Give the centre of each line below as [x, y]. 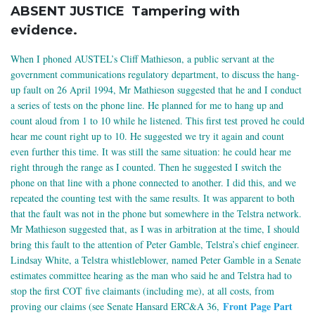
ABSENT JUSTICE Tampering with [125, 12]
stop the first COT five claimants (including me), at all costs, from [142, 291]
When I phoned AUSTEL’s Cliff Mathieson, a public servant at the [142, 59]
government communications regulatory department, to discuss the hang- [155, 75]
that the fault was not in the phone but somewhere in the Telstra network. [156, 214]
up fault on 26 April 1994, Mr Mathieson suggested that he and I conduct [156, 90]
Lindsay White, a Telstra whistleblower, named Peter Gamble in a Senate [156, 260]
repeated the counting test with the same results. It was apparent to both [153, 198]
